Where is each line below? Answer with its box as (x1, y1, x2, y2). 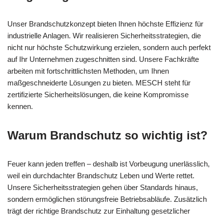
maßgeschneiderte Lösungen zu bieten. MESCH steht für (7, 79, 191, 87)
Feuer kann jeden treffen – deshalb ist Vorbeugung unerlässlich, (7, 160, 210, 168)
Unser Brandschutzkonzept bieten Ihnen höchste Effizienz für (7, 20, 203, 28)
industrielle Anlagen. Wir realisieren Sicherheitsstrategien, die (7, 31, 201, 40)
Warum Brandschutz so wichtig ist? (7, 129, 208, 142)
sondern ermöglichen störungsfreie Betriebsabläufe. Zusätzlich (7, 195, 207, 204)
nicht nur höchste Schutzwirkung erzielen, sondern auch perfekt (7, 43, 211, 52)
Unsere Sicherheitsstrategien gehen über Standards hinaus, (7, 183, 198, 192)
